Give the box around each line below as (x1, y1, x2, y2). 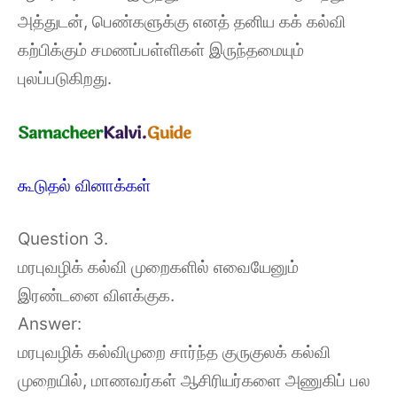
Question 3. (18, 229, 108, 249)
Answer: (18, 314, 82, 334)
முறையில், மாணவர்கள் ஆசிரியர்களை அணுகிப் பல (18, 370, 370, 391)
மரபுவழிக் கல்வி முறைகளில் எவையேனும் (18, 257, 299, 277)
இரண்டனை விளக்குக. (18, 285, 175, 306)
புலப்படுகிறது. (18, 67, 112, 89)
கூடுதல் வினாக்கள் (18, 175, 151, 196)
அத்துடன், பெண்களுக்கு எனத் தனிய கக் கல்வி (18, 11, 346, 32)
